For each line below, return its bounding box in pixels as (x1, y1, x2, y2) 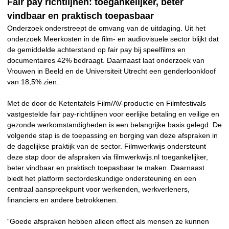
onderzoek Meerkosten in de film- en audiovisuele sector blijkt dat (7, 34, 219, 43)
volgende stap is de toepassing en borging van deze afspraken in (7, 131, 218, 140)
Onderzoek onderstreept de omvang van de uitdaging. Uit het (7, 24, 205, 32)
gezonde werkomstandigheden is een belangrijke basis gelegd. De (7, 120, 222, 129)
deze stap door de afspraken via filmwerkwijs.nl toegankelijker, (7, 152, 208, 161)
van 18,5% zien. (7, 77, 59, 86)
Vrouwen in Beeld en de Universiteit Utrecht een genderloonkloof (7, 66, 216, 75)
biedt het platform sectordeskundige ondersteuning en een (7, 174, 196, 182)
